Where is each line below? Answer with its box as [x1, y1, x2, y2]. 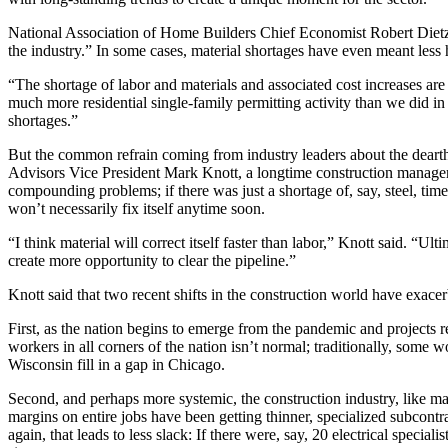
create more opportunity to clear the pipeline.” [8, 252, 296, 270]
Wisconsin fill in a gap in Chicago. [8, 356, 225, 374]
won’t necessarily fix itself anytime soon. [8, 200, 265, 218]
